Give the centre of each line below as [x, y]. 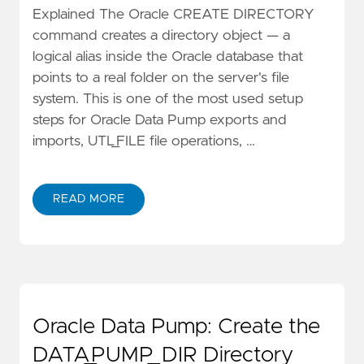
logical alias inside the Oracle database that [168, 56]
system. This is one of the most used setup [168, 99]
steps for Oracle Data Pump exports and [160, 120]
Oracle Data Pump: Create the [176, 326]
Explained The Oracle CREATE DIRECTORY [173, 14]
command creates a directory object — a [161, 35]
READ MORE [89, 199]
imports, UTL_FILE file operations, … [144, 141]
